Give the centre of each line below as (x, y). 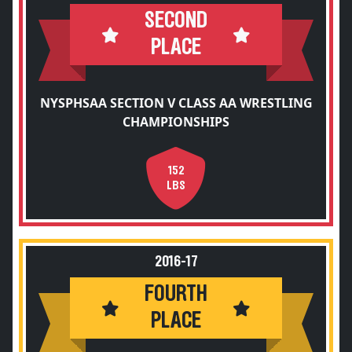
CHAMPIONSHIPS (176, 122)
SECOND (176, 21)
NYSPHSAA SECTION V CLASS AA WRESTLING (176, 103)
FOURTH (176, 294)
